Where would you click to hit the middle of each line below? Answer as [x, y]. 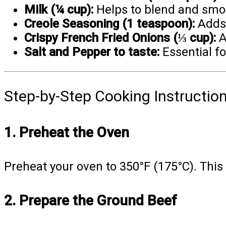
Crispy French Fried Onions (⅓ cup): [120, 38]
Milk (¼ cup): [59, 10]
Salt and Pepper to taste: [92, 52]
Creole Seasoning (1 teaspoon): [109, 24]
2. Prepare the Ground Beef [91, 201]
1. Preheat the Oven [67, 132]
